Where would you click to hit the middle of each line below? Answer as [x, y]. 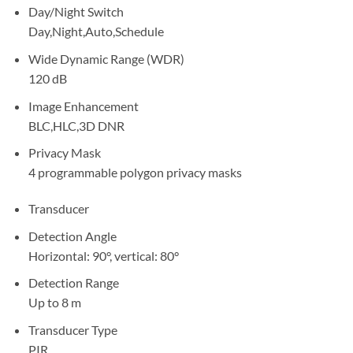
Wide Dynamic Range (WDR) [106, 59]
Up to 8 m [54, 303]
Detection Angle [72, 236]
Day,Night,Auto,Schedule [96, 32]
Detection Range [73, 283]
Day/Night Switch [76, 12]
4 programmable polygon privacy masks [135, 173]
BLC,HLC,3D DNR [76, 125]
